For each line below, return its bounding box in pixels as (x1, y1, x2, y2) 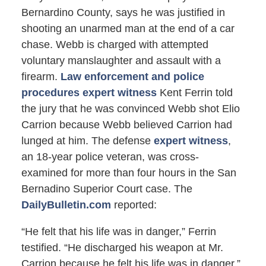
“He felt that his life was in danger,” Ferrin (21, 226, 216, 238)
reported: (113, 199, 157, 211)
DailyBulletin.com (21, 199, 114, 211)
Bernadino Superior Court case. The (21, 183, 192, 195)
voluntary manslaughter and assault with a (21, 55, 221, 67)
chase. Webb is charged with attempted (21, 39, 208, 51)
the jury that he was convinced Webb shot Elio (21, 103, 240, 115)
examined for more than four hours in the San (21, 167, 236, 179)
